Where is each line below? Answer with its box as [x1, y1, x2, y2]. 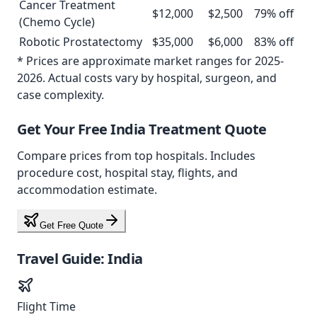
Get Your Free [17, 120, 110, 139]
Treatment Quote [145, 120, 267, 139]
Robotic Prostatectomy [19, 34, 142, 50]
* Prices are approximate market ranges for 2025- [17, 53, 284, 69]
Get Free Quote [40, 220, 103, 231]
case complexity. [17, 87, 104, 103]
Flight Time [17, 299, 76, 314]
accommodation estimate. [17, 182, 157, 197]
